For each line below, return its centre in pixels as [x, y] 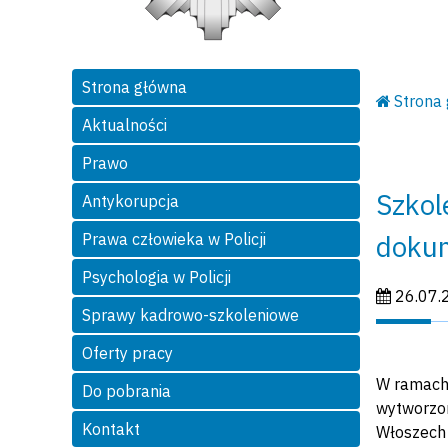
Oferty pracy [127, 353]
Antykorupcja [130, 201]
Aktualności [124, 125]
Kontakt [111, 429]
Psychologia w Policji [156, 277]
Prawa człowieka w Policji [174, 239]
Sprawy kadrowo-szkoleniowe [190, 315]
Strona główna [134, 87]
